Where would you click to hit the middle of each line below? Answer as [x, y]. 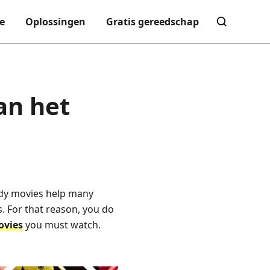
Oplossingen [55, 22]
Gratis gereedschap [152, 22]
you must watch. [62, 225]
